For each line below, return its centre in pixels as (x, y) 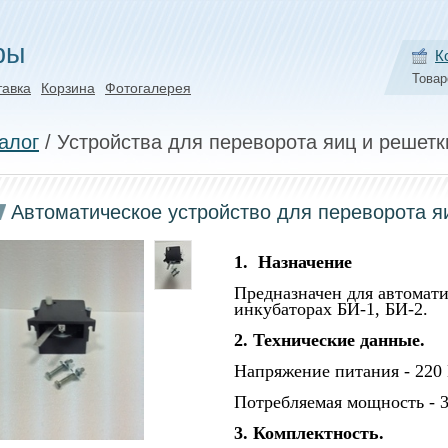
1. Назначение (293, 262)
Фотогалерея (148, 88)
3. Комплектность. (309, 433)
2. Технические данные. (329, 340)
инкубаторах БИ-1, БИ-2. (331, 309)
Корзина (68, 88)
